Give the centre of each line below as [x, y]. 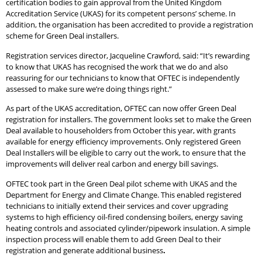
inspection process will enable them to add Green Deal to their [113, 239]
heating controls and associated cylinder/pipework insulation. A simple [128, 228]
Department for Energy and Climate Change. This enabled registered [124, 194]
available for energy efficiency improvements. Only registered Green [123, 142]
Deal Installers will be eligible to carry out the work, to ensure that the [126, 153]
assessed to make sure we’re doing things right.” [89, 89]
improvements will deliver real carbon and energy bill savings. [112, 164]
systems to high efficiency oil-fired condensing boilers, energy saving [124, 217]
